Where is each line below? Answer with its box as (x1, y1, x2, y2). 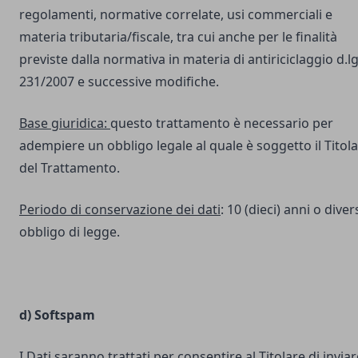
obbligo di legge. (19, 223, 120, 241)
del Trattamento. (19, 159, 120, 177)
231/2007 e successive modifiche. (19, 73, 219, 90)
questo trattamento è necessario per (110, 114, 333, 132)
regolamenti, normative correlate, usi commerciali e (19, 6, 332, 23)
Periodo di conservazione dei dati (19, 201, 221, 218)
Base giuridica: (19, 114, 110, 132)
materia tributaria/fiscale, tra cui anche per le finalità (19, 28, 337, 46)
